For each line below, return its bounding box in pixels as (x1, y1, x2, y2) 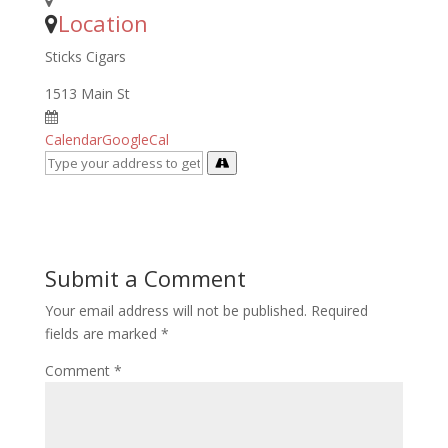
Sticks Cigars (44, 47, 126, 66)
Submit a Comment (44, 263, 246, 293)
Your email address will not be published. (44, 301, 307, 320)
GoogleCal (101, 130, 169, 149)
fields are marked (44, 324, 161, 343)
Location (57, 8, 148, 38)
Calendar (44, 130, 102, 149)
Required (310, 301, 368, 320)
